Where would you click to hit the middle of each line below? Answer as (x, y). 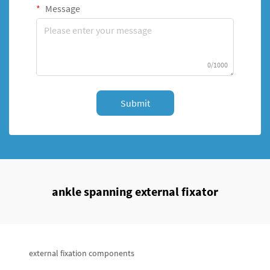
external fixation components (82, 253)
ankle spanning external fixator (135, 191)
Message (62, 8)
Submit (135, 103)
